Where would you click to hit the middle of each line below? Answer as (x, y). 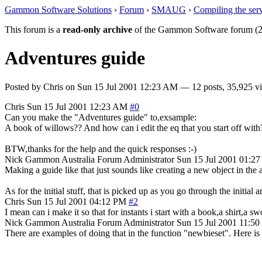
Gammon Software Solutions (58, 10)
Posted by (24, 87)
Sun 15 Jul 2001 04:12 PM (77, 201)
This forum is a (34, 30)
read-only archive (97, 30)
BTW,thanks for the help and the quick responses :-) (101, 149)
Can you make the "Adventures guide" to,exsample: (101, 117)
